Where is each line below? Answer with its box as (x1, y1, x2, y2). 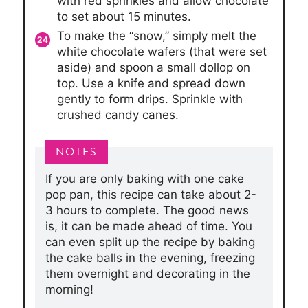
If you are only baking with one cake (45, 171, 244, 186)
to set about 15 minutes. (56, 9, 191, 23)
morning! (45, 282, 93, 296)
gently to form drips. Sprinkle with (56, 91, 243, 106)
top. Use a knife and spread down (56, 76, 245, 90)
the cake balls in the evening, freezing (45, 250, 255, 265)
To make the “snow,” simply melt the (56, 28, 256, 43)
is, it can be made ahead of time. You (45, 219, 252, 233)
